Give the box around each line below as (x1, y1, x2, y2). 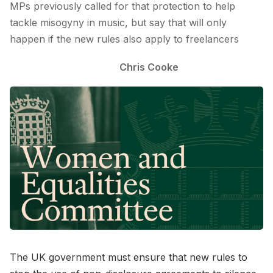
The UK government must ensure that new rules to (10, 250, 247, 263)
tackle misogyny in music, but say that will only (10, 16, 227, 29)
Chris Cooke (119, 60, 179, 73)
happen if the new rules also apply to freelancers (10, 33, 242, 46)
